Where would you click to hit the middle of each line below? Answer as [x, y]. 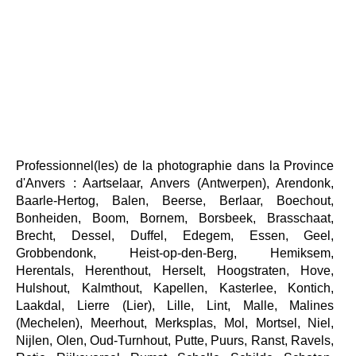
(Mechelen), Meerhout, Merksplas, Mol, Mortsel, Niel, [175, 323]
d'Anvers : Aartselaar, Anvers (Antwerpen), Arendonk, [175, 183]
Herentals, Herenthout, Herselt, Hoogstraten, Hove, [175, 271]
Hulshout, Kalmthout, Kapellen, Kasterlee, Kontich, [175, 288]
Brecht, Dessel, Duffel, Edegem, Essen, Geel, [175, 236]
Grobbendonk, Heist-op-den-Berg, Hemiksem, [175, 253]
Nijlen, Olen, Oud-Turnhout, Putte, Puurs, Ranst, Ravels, [175, 341]
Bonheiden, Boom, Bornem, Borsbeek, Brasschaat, [175, 218]
